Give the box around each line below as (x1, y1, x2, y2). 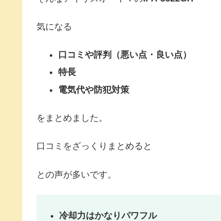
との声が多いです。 (37, 169, 116, 180)
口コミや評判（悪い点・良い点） (58, 49, 191, 60)
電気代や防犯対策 (58, 85, 129, 95)
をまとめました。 (37, 113, 108, 123)
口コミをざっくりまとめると (37, 141, 152, 151)
